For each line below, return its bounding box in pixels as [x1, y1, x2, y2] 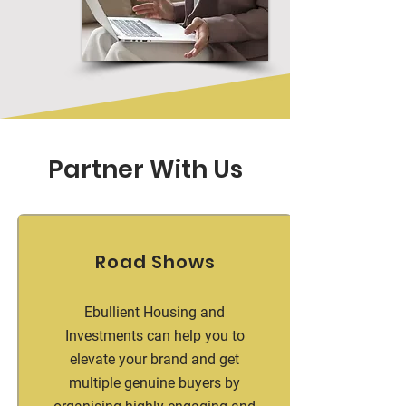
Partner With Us [47, 152, 243, 186]
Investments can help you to [64, 327, 245, 344]
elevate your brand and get [70, 351, 239, 368]
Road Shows [94, 249, 216, 275]
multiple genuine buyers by [69, 374, 240, 391]
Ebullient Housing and [84, 304, 225, 321]
